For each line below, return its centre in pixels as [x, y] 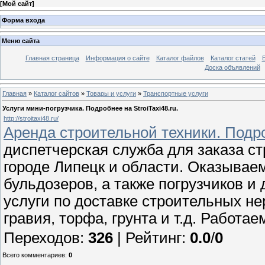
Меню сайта [21, 41]
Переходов [42, 237]
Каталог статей [233, 58]
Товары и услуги [111, 93]
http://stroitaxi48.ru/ [31, 118]
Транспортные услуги [176, 93]
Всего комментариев [34, 255]
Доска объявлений [232, 68]
